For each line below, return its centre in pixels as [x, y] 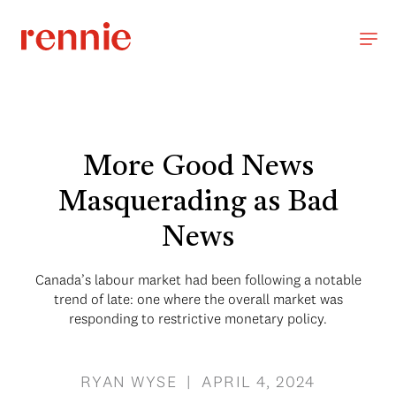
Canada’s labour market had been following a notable [198, 279]
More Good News [198, 168]
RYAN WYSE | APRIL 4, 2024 [198, 381]
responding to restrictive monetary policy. [198, 318]
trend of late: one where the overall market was [198, 299]
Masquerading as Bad [198, 203]
